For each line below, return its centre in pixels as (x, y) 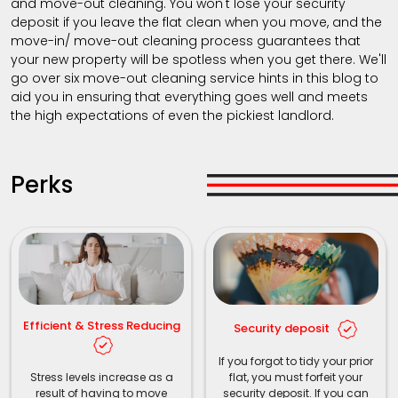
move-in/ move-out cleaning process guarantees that (186, 40)
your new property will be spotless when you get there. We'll (199, 59)
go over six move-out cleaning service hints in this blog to (195, 78)
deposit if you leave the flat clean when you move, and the (196, 22)
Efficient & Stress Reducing (101, 326)
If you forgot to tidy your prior (296, 362)
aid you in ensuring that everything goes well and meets (189, 96)
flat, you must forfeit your (296, 378)
